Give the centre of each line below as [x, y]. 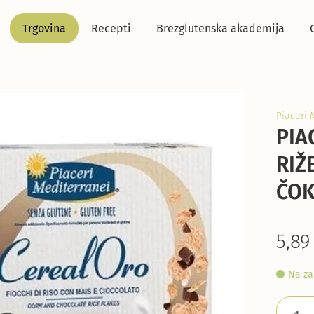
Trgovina [44, 28]
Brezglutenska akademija [220, 28]
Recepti [111, 28]
